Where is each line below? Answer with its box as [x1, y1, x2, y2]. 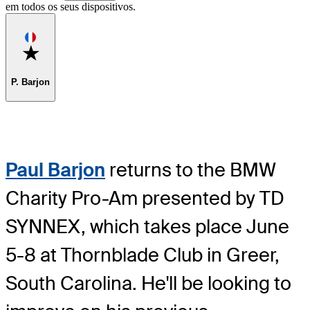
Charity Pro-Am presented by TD [6, 185, 284, 210]
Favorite [38, 44, 71, 55]
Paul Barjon [6, 157, 105, 182]
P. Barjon [11, 76, 50, 87]
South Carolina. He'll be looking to [6, 271, 291, 295]
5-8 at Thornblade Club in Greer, [6, 242, 280, 267]
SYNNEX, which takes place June [6, 214, 289, 239]
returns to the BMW [105, 157, 276, 182]
